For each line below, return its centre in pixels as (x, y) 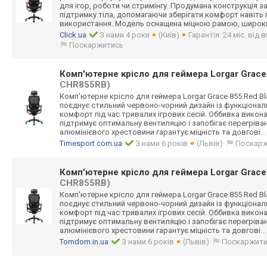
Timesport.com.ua (91, 143)
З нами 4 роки (125, 35)
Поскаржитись (96, 45)
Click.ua (73, 35)
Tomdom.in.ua (84, 242)
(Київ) (169, 35)
